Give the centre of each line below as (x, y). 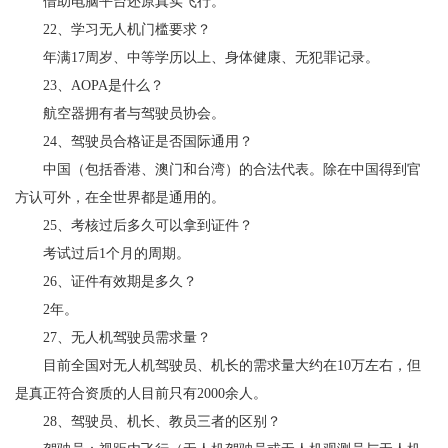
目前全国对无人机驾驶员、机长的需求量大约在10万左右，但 (218, 365)
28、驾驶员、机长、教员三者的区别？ (148, 421)
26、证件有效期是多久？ (106, 281)
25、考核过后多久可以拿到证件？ (134, 225)
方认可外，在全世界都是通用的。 (120, 197)
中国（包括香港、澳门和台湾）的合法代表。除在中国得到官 (218, 169)
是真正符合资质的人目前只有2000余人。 (141, 393)
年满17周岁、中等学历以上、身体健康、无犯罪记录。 (197, 57)
